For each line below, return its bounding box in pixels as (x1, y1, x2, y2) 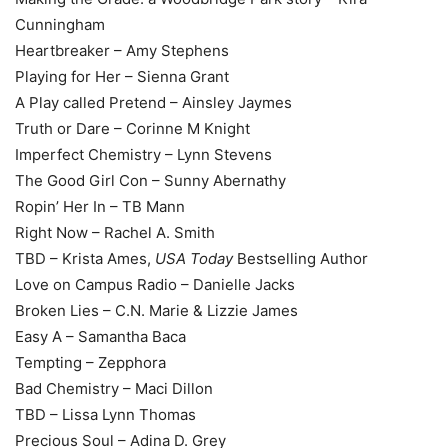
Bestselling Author (233, 248, 368, 268)
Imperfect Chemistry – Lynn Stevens (15, 144, 272, 164)
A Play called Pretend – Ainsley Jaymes (15, 92, 292, 112)
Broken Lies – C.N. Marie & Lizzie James (15, 300, 298, 320)
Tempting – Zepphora (15, 352, 166, 372)
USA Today (155, 248, 233, 268)
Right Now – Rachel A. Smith (15, 222, 215, 242)
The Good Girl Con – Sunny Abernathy (15, 170, 286, 190)
